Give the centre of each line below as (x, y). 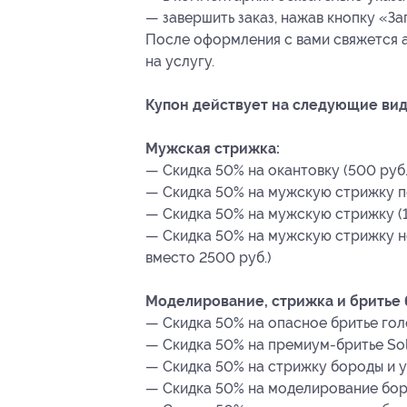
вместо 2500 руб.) (208, 258)
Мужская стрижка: (213, 149)
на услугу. (180, 62)
